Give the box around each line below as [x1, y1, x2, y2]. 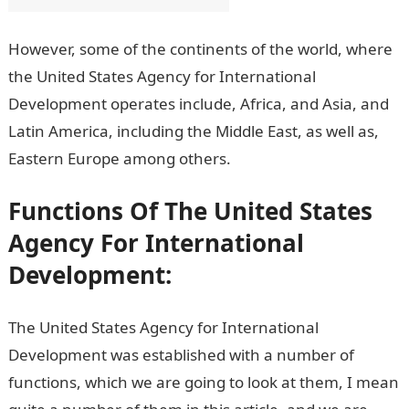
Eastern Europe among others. [7, 147, 231, 169]
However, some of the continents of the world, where [7, 37, 393, 59]
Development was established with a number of [7, 343, 354, 365]
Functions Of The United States [7, 194, 372, 227]
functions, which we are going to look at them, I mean [7, 371, 399, 393]
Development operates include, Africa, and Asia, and [7, 92, 389, 114]
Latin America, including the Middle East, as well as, [7, 120, 379, 142]
